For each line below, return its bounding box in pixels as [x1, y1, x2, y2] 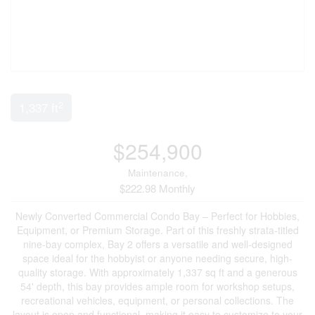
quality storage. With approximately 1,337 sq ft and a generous [18, 265, 297, 279]
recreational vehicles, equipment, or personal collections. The [21, 293, 294, 307]
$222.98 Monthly [120, 181, 195, 195]
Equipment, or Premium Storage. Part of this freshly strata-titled [16, 223, 299, 237]
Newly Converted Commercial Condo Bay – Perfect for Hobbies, [15, 209, 300, 223]
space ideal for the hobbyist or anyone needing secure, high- [22, 251, 292, 265]
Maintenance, [127, 166, 188, 179]
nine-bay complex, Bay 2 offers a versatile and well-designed [22, 237, 292, 251]
